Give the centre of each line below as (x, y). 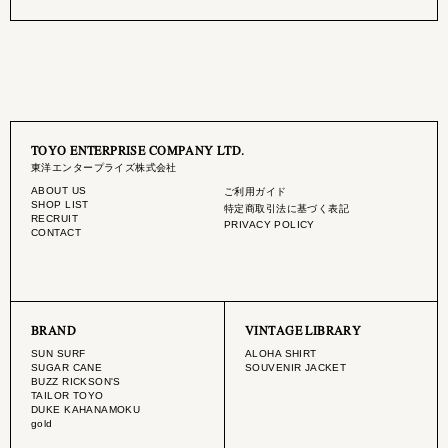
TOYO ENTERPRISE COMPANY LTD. (138, 150)
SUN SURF (58, 353)
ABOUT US (59, 190)
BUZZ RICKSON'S (76, 381)
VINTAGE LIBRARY (303, 330)
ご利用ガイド (255, 191)
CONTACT (56, 232)
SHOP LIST (60, 204)
